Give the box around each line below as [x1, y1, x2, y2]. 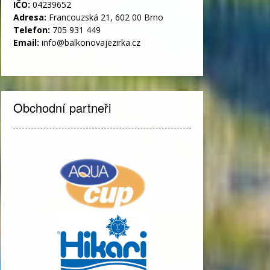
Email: [13, 36, 42, 48]
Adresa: [13, 11, 49, 23]
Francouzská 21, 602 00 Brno [49, 11, 163, 23]
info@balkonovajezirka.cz [42, 36, 140, 48]
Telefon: [13, 24, 52, 36]
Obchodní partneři [13, 98, 111, 116]
